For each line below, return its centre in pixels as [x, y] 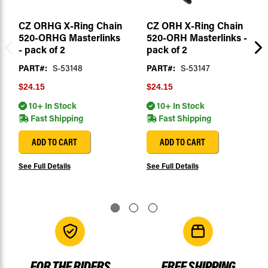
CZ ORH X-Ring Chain [194, 26]
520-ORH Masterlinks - [197, 38]
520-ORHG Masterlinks [69, 38]
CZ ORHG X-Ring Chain [70, 26]
